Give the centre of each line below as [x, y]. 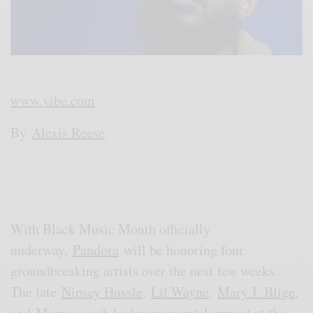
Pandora [96, 250]
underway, [42, 250]
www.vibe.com [53, 101]
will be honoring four [182, 250]
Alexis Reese [68, 133]
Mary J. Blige [256, 292]
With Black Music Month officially [111, 229]
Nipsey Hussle [102, 292]
